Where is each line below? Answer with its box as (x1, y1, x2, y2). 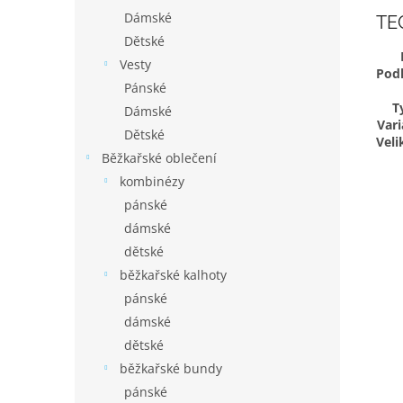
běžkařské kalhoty (120, 266, 227, 283)
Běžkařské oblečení (102, 149, 217, 166)
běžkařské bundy (120, 360, 222, 377)
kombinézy (120, 173, 184, 190)
